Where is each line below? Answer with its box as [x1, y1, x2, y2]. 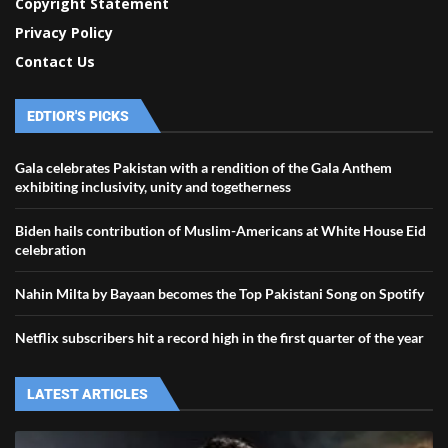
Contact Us [15, 51, 95, 71]
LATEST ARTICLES [27, 385, 148, 402]
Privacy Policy [15, 22, 113, 42]
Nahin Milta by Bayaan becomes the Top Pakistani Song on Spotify [15, 284, 424, 302]
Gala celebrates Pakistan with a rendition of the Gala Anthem [15, 158, 392, 176]
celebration [15, 240, 89, 258]
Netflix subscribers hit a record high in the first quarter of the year [15, 328, 427, 346]
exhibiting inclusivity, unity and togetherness [15, 177, 291, 195]
